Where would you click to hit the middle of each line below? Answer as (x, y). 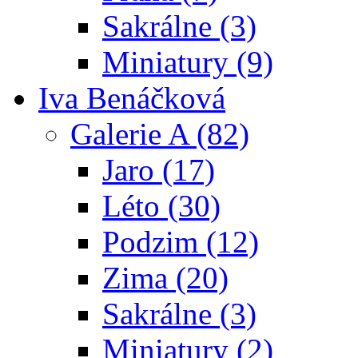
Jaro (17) (159, 170)
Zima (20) (165, 278)
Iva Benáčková (132, 98)
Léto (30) (161, 206)
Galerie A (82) (160, 134)
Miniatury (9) (188, 62)
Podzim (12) (181, 242)
